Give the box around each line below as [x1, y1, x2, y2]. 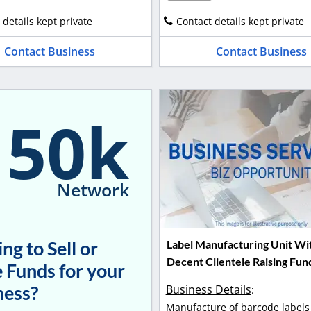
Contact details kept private [176, 14, 304, 28]
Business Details [165, 282, 251, 298]
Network [56, 178, 129, 202]
